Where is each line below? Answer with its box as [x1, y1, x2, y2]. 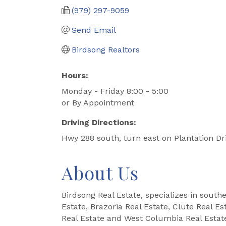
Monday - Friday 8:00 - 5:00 [62, 86, 168, 96]
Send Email [72, 25, 116, 35]
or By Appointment [62, 97, 134, 107]
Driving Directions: [62, 117, 136, 127]
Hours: [62, 70, 88, 80]
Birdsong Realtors [72, 44, 140, 54]
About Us [62, 160, 139, 185]
